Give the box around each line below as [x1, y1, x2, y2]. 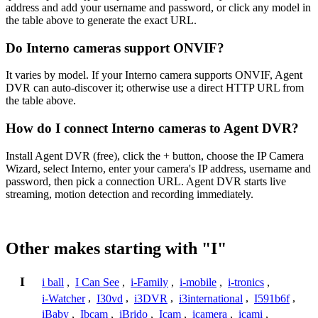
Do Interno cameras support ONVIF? [6, 40, 224, 55]
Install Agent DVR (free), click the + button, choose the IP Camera [6, 149, 304, 162]
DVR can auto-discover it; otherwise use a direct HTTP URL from [6, 82, 304, 94]
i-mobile [180, 275, 216, 288]
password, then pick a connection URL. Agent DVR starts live [6, 175, 286, 187]
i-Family [131, 275, 168, 288]
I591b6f [254, 292, 290, 305]
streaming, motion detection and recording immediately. [6, 187, 253, 200]
